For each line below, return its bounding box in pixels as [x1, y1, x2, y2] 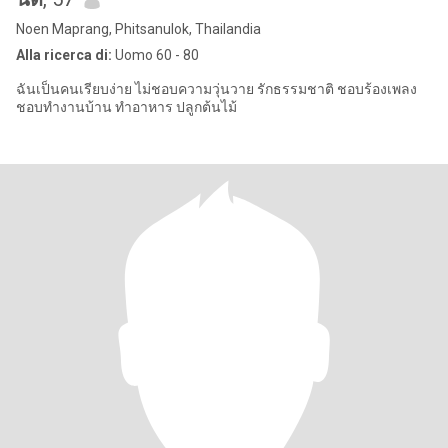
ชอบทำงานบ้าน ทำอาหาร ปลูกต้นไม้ [115, 99, 237, 115]
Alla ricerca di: [16, 47, 112, 63]
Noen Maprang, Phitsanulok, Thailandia [16, 21, 261, 37]
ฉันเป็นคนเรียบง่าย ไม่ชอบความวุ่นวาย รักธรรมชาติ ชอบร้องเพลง [16, 81, 135, 97]
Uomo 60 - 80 [112, 47, 199, 63]
